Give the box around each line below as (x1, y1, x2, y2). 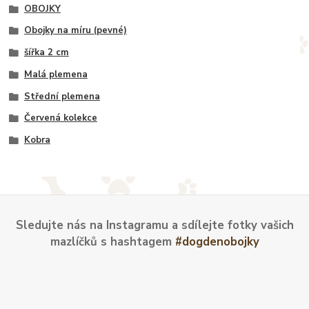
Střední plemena (23, 90, 100, 103)
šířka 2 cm (23, 46, 69, 59)
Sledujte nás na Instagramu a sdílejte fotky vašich (15, 217, 294, 233)
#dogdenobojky (175, 233, 259, 250)
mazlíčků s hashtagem (50, 233, 175, 250)
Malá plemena (23, 68, 88, 81)
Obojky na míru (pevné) (23, 24, 127, 37)
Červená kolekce (23, 112, 97, 125)
